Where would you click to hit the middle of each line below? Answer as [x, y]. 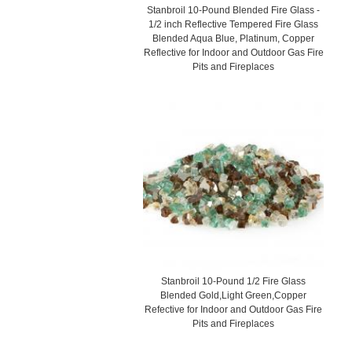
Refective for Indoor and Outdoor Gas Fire [233, 309]
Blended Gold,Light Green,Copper [233, 295]
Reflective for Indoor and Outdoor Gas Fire [233, 52]
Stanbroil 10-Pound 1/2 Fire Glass [233, 281]
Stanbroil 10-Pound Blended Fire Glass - [233, 10]
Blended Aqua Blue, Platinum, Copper [233, 38]
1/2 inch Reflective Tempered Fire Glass [233, 24]
